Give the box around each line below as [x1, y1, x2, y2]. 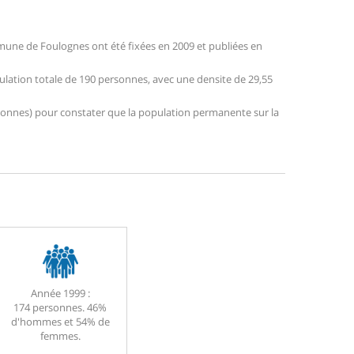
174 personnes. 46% [13, 300, 107, 315]
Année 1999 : [30, 286, 90, 301]
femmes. [40, 329, 81, 344]
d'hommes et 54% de [10, 314, 110, 330]
